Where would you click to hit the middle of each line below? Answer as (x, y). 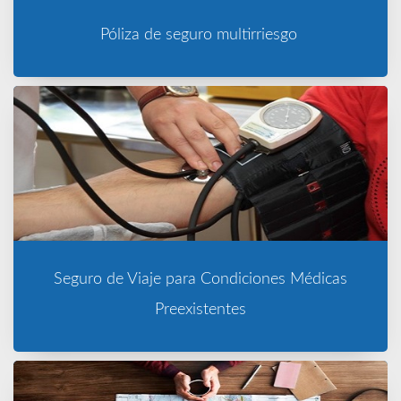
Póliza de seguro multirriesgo (200, 34)
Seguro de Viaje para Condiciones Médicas (200, 279)
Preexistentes (200, 309)
